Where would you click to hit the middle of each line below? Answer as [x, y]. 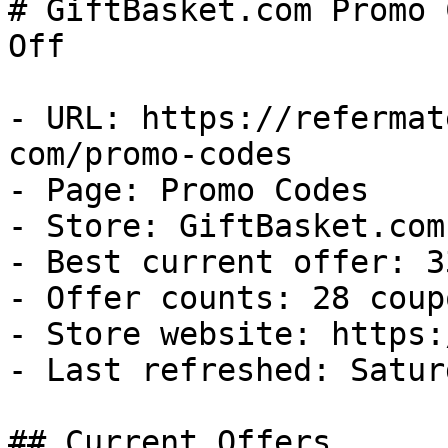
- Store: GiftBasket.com [226, 226]
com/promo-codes [150, 154]
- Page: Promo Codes [188, 190]
